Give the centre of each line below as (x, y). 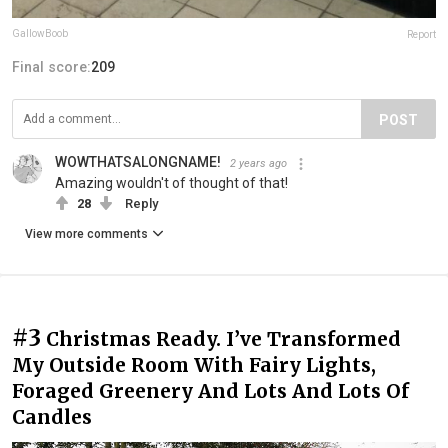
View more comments (86, 234)
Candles (52, 417)
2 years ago (258, 164)
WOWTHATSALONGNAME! (138, 162)
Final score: (51, 67)
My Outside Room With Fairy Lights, (194, 365)
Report (421, 35)
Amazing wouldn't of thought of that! (171, 183)
